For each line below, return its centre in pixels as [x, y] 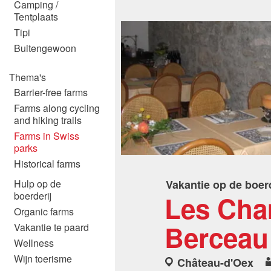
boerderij [33, 196]
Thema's [28, 77]
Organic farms [44, 211]
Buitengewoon [45, 48]
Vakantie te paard [51, 227]
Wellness [34, 243]
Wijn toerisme [43, 259]
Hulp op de [38, 184]
